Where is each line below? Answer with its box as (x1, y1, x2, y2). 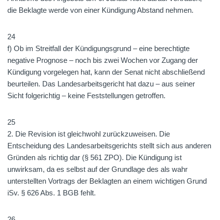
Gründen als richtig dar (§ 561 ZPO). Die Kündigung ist (7, 153, 182, 162)
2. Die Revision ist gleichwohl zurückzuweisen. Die (7, 130, 170, 138)
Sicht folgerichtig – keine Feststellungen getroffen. (7, 91, 165, 100)
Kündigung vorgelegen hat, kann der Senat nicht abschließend (7, 68, 205, 76)
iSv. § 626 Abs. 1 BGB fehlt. (7, 189, 96, 197)
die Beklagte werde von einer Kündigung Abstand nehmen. (7, 6, 193, 14)
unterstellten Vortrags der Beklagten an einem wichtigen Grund (7, 177, 207, 185)
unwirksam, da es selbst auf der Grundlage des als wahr (7, 165, 188, 173)
